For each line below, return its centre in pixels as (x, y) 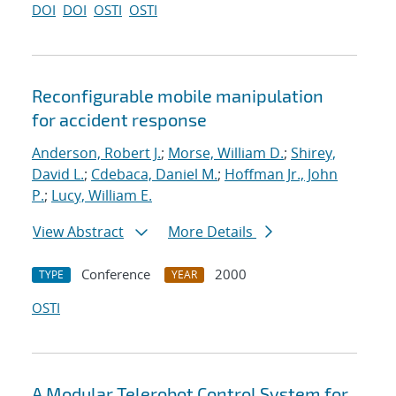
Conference (116, 274)
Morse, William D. (226, 153)
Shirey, (313, 153)
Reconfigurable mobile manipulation (178, 96)
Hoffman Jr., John (281, 175)
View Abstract (78, 232)
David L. (58, 175)
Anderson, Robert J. (96, 153)
